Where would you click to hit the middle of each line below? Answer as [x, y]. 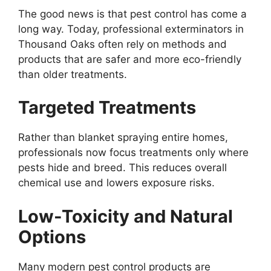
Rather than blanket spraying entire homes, [123, 137]
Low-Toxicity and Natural [126, 216]
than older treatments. [73, 74]
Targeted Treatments [107, 107]
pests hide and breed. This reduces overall [122, 168]
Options [52, 237]
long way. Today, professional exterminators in [131, 29]
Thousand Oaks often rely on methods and [122, 44]
